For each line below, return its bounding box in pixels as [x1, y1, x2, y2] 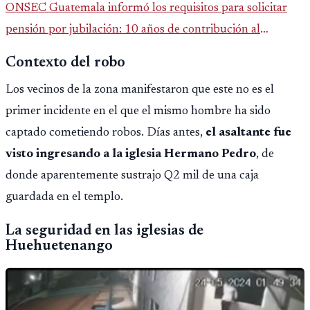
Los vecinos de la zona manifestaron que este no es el [6, 84, 274, 97]
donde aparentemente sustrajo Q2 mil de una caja [6, 170, 259, 183]
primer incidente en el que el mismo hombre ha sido [6, 105, 271, 118]
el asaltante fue [206, 127, 291, 140]
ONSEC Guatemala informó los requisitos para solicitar [6, 1, 287, 15]
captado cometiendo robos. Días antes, [6, 127, 206, 140]
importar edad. [6, 66, 82, 79]
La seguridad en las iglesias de [6, 223, 203, 239]
